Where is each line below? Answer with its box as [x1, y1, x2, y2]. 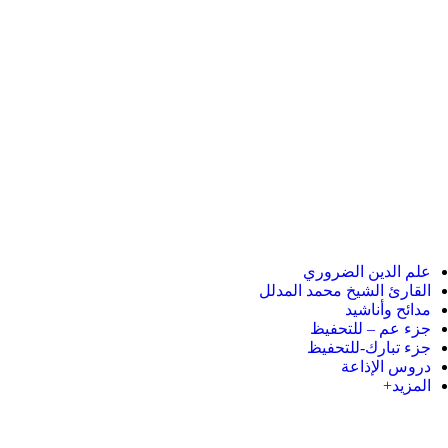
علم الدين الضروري [303, 263, 431, 280]
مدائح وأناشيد [345, 301, 431, 318]
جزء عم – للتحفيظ [310, 320, 431, 337]
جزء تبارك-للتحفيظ [307, 339, 431, 356]
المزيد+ [383, 377, 431, 394]
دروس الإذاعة [341, 358, 431, 375]
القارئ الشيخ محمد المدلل [259, 282, 431, 299]
